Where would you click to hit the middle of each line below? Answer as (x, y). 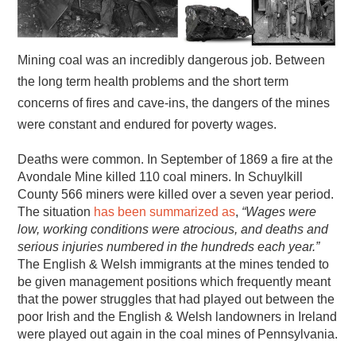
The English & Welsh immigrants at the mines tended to (174, 264)
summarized (184, 211)
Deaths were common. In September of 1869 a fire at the (176, 159)
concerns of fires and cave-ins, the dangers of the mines (174, 103)
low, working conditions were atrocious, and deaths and (173, 229)
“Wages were (279, 211)
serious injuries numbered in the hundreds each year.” (169, 246)
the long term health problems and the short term (153, 81)
